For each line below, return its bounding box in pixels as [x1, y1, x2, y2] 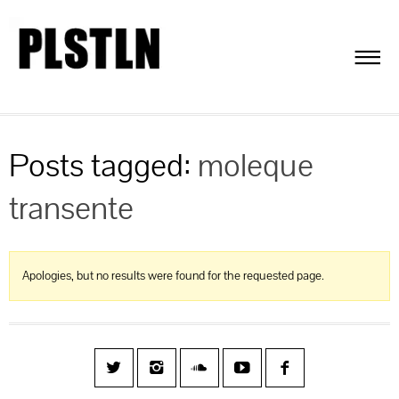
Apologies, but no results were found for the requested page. [22, 267, 325, 284]
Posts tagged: [9, 144, 198, 186]
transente [9, 187, 134, 229]
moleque [198, 144, 313, 186]
